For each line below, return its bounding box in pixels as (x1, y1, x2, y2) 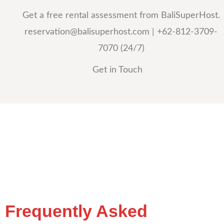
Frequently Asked (5, 201, 147, 220)
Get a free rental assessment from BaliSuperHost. (22, 10, 220, 20)
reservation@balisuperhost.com (24, 27, 149, 36)
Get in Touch (92, 65, 142, 74)
